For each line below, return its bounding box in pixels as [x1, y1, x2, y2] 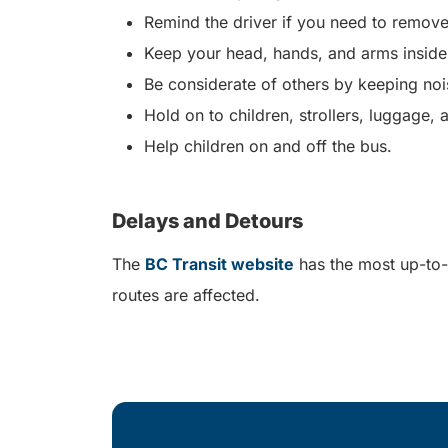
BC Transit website [145, 254, 294, 275]
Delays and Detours [112, 209, 303, 234]
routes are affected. [112, 285, 260, 306]
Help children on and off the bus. [144, 136, 392, 157]
